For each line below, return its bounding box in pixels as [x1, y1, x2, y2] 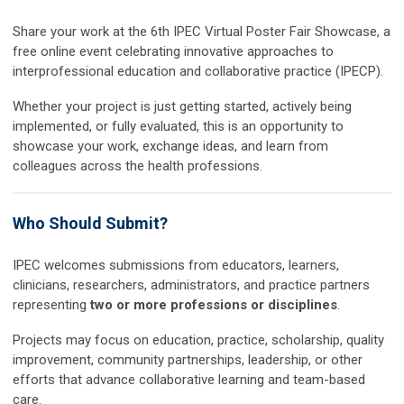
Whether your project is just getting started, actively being [13, 98, 352, 115]
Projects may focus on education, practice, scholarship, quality [13, 332, 384, 349]
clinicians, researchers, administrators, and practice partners [13, 277, 370, 294]
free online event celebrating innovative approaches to [13, 43, 334, 60]
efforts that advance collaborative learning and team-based [13, 372, 365, 389]
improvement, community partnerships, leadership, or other [13, 352, 363, 369]
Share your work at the [13, 23, 151, 41]
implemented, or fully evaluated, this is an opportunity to [13, 118, 344, 135]
